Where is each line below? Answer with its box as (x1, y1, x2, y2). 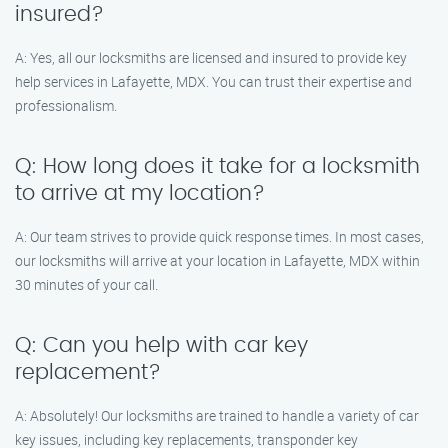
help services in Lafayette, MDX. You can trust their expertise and (15, 72, 412, 91)
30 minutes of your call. (15, 275, 158, 294)
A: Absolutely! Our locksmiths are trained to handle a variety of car (15, 406, 419, 425)
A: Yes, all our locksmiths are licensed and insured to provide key (15, 48, 407, 67)
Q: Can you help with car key (15, 335, 308, 356)
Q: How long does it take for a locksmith (15, 156, 420, 177)
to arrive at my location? (15, 183, 265, 204)
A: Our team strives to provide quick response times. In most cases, (15, 227, 424, 246)
